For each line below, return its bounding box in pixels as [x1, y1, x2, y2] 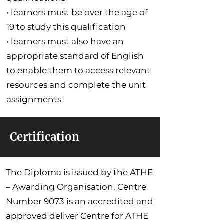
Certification [10, 129, 79, 144]
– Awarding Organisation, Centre [6, 181, 146, 192]
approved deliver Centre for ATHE [6, 210, 148, 221]
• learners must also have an [6, 36, 124, 46]
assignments [6, 94, 61, 104]
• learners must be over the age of [6, 7, 148, 17]
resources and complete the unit [6, 79, 146, 90]
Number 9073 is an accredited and [6, 196, 153, 206]
